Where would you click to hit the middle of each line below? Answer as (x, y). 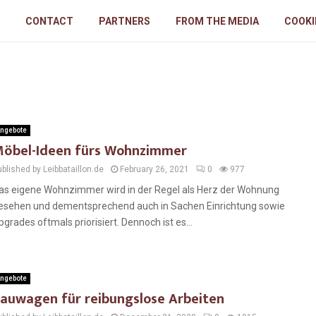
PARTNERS (124, 21)
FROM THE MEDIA (217, 21)
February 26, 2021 (154, 169)
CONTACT (49, 21)
